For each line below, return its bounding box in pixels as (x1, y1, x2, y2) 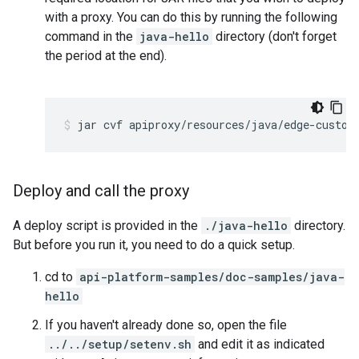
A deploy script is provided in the (13, 218, 201, 233)
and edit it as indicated (195, 337, 325, 352)
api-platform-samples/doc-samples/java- (79, 269, 345, 284)
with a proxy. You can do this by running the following (45, 10, 337, 25)
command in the (45, 29, 136, 44)
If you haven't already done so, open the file (45, 317, 287, 333)
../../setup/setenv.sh (48, 337, 192, 352)
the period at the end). (45, 48, 167, 63)
